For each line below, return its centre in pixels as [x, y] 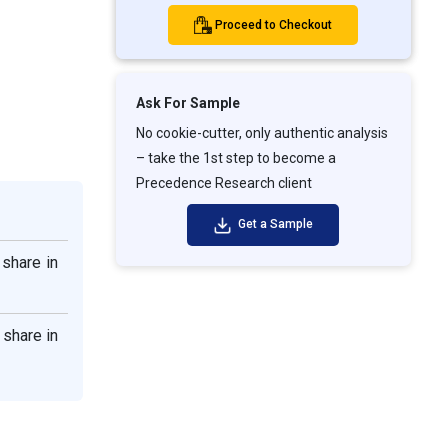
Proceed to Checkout [274, 24]
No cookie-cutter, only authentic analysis [261, 133]
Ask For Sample [187, 103]
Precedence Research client [223, 183]
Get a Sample [273, 224]
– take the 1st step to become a [235, 158]
